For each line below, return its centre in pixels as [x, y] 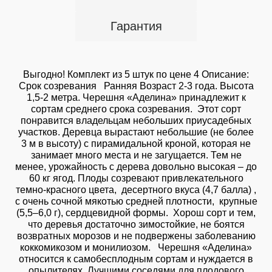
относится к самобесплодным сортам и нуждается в [136, 259]
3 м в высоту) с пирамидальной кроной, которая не [136, 144]
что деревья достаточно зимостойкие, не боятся [136, 224]
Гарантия [136, 26]
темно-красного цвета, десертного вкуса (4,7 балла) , [136, 190]
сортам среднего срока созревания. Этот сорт [136, 109]
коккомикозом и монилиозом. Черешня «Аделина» [136, 247]
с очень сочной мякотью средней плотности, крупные [136, 201]
